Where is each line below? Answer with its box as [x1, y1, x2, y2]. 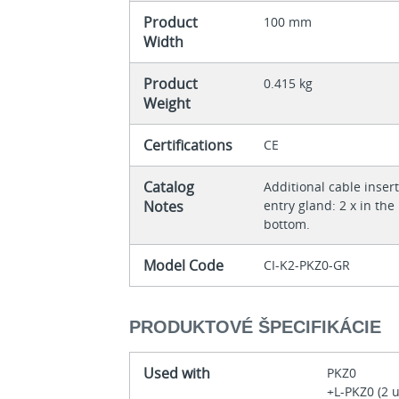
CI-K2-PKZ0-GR [264, 256, 351, 274]
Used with [143, 362, 211, 383]
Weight [143, 94, 191, 114]
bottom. [264, 216, 311, 233]
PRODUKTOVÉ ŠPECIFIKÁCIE [129, 316, 382, 337]
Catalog [143, 177, 195, 198]
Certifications [143, 135, 233, 156]
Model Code [143, 256, 224, 276]
